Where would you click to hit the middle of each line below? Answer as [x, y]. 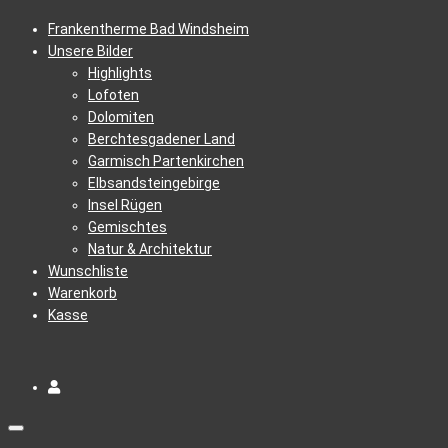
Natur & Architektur [150, 249]
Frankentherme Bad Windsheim [148, 29]
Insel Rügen [125, 205]
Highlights [120, 73]
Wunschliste [88, 271]
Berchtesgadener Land [161, 139]
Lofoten [113, 95]
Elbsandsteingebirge [154, 183]
